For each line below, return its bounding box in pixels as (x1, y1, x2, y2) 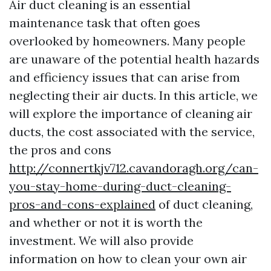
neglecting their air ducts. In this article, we (9, 88, 258, 103)
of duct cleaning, (155, 197, 253, 212)
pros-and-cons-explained (9, 197, 155, 212)
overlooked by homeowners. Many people (9, 33, 246, 48)
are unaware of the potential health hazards (9, 51, 260, 67)
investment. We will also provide (9, 233, 194, 248)
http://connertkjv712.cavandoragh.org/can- (9, 160, 258, 175)
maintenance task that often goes (9, 15, 200, 30)
